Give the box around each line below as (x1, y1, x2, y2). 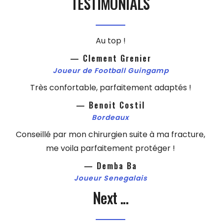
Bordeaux (92, 112, 129, 123)
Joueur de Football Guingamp (52, 66, 169, 76)
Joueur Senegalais (74, 173, 147, 184)
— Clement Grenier (70, 52, 151, 65)
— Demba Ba (84, 160, 137, 172)
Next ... (92, 186, 129, 209)
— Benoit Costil (76, 99, 145, 111)
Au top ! (95, 35, 126, 47)
